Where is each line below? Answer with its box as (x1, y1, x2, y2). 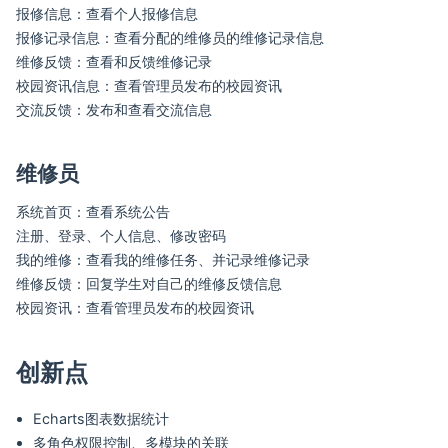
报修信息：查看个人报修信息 (16, 5, 198, 23)
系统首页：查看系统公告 (16, 202, 170, 220)
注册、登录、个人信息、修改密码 (16, 226, 226, 244)
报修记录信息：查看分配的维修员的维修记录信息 (16, 29, 324, 47)
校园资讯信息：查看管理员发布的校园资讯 (16, 77, 282, 95)
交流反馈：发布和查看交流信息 (16, 101, 212, 119)
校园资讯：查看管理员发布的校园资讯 (16, 298, 254, 316)
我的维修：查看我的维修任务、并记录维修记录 (16, 250, 310, 268)
